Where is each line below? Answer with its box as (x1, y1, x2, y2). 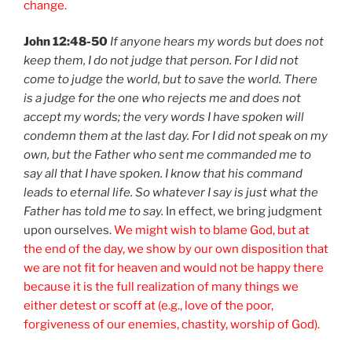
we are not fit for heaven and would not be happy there (24, 261, 324, 276)
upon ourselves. (24, 223, 114, 238)
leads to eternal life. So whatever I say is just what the (24, 185, 318, 200)
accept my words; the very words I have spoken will (24, 110, 304, 125)
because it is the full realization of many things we (24, 280, 299, 295)
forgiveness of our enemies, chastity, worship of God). (24, 317, 320, 332)
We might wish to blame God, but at (114, 223, 310, 238)
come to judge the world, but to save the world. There (24, 72, 317, 87)
